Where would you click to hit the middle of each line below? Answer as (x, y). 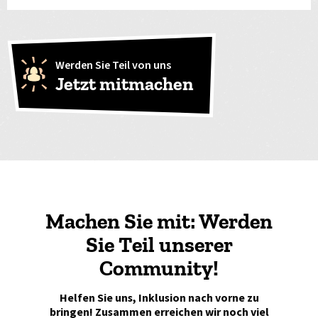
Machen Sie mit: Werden (159, 221)
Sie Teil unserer (159, 245)
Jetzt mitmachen (124, 83)
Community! (159, 268)
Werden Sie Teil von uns (113, 65)
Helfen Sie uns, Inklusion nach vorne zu (159, 298)
